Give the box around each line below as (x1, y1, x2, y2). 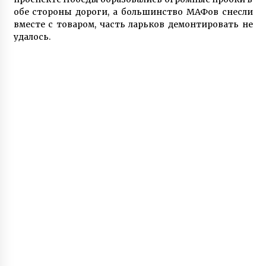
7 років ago (87, 1, 135, 12)
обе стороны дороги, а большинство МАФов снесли (13, 7, 253, 18)
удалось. (13, 31, 50, 43)
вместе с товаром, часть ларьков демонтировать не (13, 19, 253, 30)
